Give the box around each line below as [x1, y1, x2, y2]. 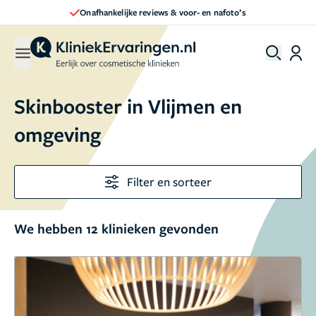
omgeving [14, 121, 101, 147]
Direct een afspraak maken [120, 6, 224, 18]
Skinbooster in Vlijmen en [14, 92, 242, 119]
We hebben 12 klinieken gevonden [14, 219, 219, 238]
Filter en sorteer [126, 174, 212, 190]
